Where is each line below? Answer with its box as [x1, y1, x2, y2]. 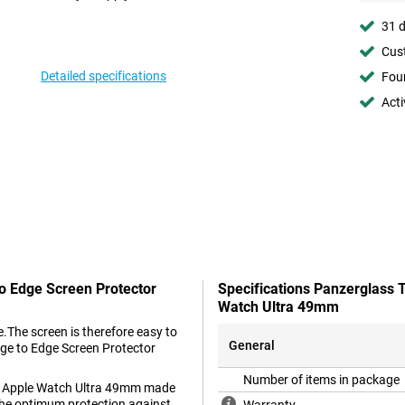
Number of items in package [243, 372, 400, 388]
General [229, 338, 275, 353]
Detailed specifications [41, 69, 167, 83]
